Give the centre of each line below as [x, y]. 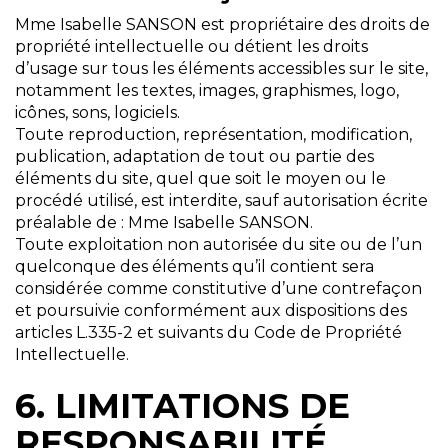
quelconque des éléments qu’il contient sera [194, 267]
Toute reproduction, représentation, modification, [213, 135]
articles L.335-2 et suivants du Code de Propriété [208, 333]
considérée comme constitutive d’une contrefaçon [218, 289]
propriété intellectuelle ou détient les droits [191, 47]
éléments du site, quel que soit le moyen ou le [200, 179]
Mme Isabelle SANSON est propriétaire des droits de [222, 25]
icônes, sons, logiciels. [97, 113]
